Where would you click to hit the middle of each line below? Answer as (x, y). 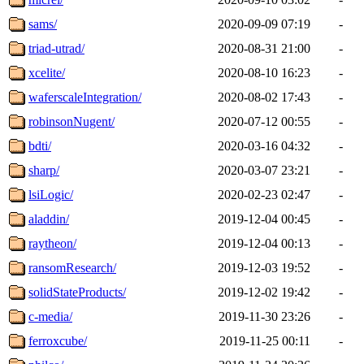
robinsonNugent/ (71, 121)
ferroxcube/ (58, 340)
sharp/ (44, 170)
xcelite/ (47, 72)
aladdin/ (49, 219)
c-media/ (50, 316)
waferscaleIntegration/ (85, 97)
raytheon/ (52, 243)
